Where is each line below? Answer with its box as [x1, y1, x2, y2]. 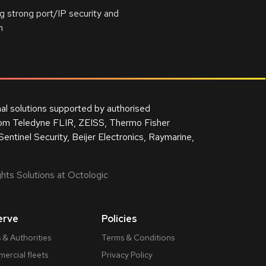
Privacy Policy [102, 249, 153, 260]
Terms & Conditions [102, 232, 175, 243]
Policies [102, 213, 137, 225]
